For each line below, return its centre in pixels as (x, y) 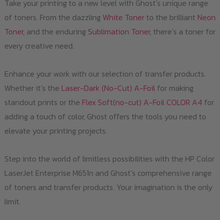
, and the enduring (55, 32)
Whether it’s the (33, 88)
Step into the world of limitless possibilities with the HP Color (109, 159)
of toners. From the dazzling (53, 17)
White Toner (123, 17)
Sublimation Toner (119, 32)
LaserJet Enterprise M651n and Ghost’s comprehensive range (108, 173)
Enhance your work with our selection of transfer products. (105, 74)
